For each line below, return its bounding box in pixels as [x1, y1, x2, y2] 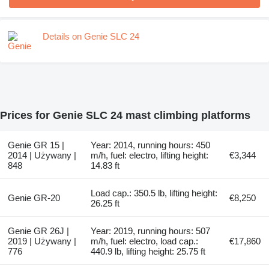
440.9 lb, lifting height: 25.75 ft [91, 246, 206, 257]
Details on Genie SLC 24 [43, 31, 139, 41]
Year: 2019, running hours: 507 [91, 226, 211, 237]
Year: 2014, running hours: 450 [91, 140, 211, 151]
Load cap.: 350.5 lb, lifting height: [91, 188, 218, 199]
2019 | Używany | [7, 236, 76, 247]
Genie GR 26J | [7, 226, 69, 237]
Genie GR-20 [7, 193, 60, 204]
